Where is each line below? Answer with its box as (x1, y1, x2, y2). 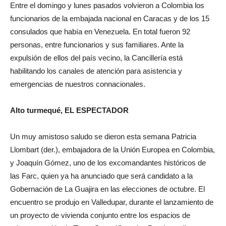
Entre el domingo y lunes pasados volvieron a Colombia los (10, 1, 204, 10)
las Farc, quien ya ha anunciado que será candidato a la (10, 172, 193, 180)
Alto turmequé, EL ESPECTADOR (10, 106, 129, 115)
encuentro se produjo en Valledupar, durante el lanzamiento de (10, 198, 213, 206)
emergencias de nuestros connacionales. (10, 80, 145, 88)
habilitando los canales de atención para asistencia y (10, 67, 182, 75)
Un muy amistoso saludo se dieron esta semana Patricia (10, 132, 196, 141)
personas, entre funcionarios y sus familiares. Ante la (10, 40, 184, 49)
